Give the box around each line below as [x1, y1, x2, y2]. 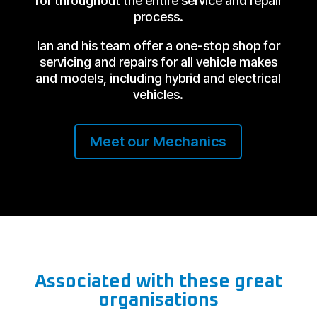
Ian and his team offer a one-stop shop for [36, 38, 280, 54]
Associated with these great [34, 272, 282, 292]
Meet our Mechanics [90, 133, 227, 151]
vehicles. [133, 87, 184, 103]
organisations [98, 291, 219, 310]
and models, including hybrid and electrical [35, 71, 282, 86]
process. [133, 9, 183, 25]
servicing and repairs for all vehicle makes [39, 54, 277, 70]
